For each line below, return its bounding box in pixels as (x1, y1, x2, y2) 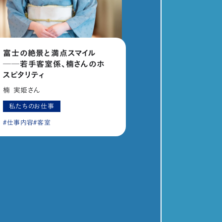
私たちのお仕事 (9, 103, 55, 110)
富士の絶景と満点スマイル (3, 49, 96, 57)
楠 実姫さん (3, 87, 41, 94)
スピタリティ (3, 71, 45, 79)
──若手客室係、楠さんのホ (3, 60, 105, 68)
